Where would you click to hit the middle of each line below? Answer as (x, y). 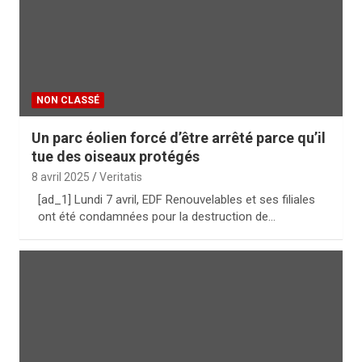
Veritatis (121, 177)
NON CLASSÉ (68, 100)
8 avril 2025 (61, 177)
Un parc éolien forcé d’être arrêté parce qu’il (179, 138)
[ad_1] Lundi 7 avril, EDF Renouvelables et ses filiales (177, 200)
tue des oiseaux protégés (116, 156)
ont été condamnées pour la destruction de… (157, 217)
